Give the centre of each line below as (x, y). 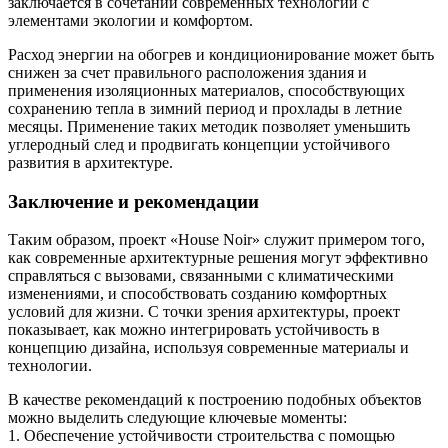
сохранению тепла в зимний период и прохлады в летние (205, 108)
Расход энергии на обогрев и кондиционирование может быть (221, 54)
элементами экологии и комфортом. (130, 20)
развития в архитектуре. (90, 162)
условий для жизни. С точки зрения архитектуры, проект (204, 312)
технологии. (50, 366)
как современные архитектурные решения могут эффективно (218, 258)
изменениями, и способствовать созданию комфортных (197, 294)
